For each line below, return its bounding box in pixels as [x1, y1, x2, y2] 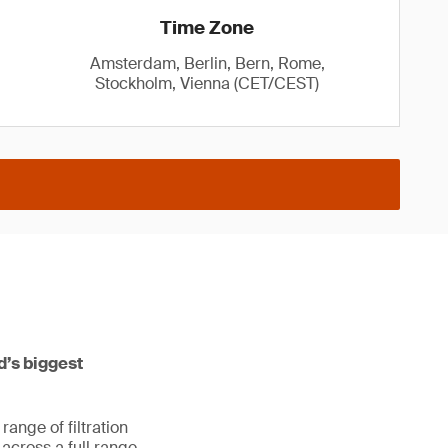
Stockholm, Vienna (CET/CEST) [95, 73, 320, 94]
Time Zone [160, 16, 255, 40]
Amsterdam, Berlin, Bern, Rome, [89, 53, 325, 74]
